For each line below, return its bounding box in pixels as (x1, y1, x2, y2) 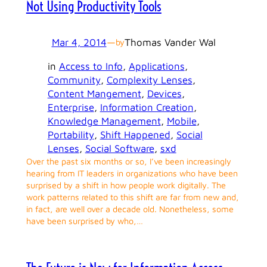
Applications (128, 60, 185, 72)
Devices (147, 87, 182, 100)
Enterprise (47, 101, 94, 113)
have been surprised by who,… (26, 215, 143, 226)
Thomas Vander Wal (124, 36, 216, 48)
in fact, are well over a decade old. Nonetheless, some (26, 203, 234, 214)
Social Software (85, 142, 154, 154)
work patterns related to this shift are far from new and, (26, 191, 239, 202)
